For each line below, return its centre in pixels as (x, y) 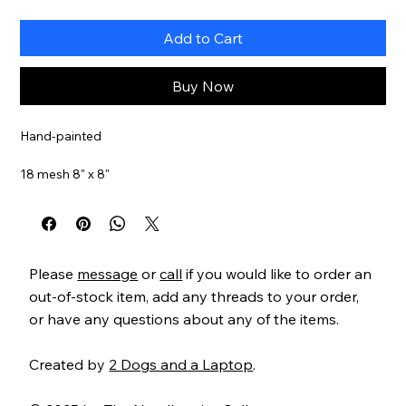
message (108, 273)
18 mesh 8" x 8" (65, 174)
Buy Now (203, 86)
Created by (69, 364)
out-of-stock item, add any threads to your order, (194, 296)
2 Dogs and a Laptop (181, 364)
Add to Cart (203, 38)
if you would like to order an (277, 273)
